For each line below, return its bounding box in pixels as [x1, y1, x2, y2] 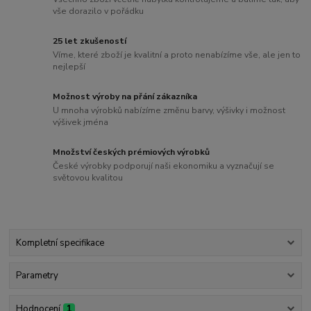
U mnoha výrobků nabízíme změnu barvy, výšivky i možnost [53, 104, 286, 116]
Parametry [15, 269, 58, 283]
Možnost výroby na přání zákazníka [53, 91, 198, 103]
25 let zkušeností [53, 35, 127, 47]
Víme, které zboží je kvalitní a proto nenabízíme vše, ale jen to [53, 49, 301, 61]
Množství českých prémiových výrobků [53, 146, 210, 158]
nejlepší [53, 61, 86, 73]
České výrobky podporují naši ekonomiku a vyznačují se [53, 160, 275, 171]
